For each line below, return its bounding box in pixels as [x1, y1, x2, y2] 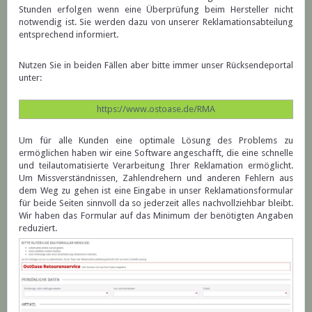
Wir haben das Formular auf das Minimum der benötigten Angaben [19, 210, 293, 221]
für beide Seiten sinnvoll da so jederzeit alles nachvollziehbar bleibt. [19, 198, 293, 209]
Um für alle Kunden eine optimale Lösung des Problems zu [19, 135, 293, 146]
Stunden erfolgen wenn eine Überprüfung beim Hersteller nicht [19, 4, 293, 15]
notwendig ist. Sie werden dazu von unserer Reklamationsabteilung [19, 17, 293, 28]
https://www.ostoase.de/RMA [97, 104, 215, 115]
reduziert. [19, 223, 57, 234]
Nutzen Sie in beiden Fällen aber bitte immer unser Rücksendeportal [19, 60, 293, 71]
